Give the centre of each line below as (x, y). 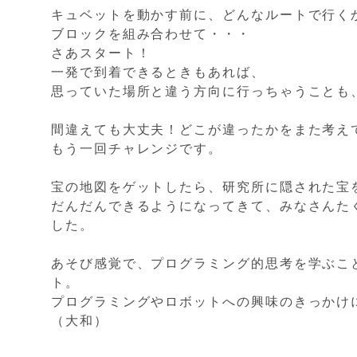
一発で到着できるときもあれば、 (158, 72)
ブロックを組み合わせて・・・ (151, 34)
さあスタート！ (101, 53)
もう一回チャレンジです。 (137, 149)
